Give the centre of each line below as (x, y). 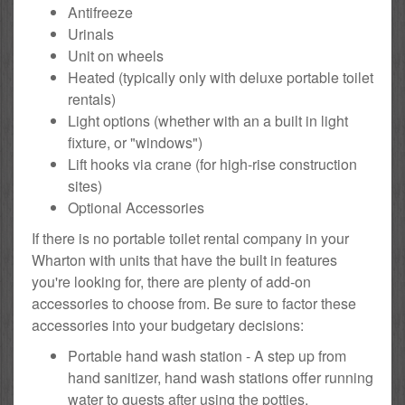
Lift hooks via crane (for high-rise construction (212, 165)
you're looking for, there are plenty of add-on (171, 282)
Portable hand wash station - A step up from (207, 356)
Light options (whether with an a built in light (208, 121)
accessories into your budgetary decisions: (168, 325)
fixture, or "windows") (135, 143)
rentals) (92, 99)
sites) (85, 186)
